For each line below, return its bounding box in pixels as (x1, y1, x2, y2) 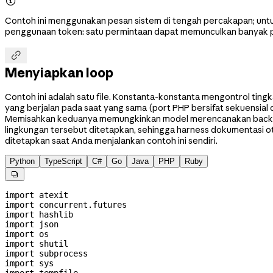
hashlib (34, 209, 73, 219)
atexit (34, 190, 68, 200)
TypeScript (44, 156, 82, 166)
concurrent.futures (34, 199, 127, 210)
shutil (34, 238, 68, 249)
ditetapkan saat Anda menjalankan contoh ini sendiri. (5, 135, 218, 146)
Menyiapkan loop (5, 65, 113, 81)
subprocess (34, 248, 88, 258)
